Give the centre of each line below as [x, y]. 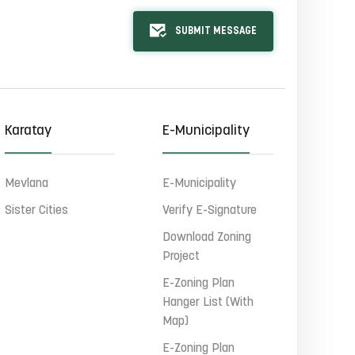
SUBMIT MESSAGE [216, 31]
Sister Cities [36, 211]
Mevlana [26, 184]
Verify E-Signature [210, 211]
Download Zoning [207, 238]
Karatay [28, 131]
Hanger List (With [208, 303]
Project [181, 257]
